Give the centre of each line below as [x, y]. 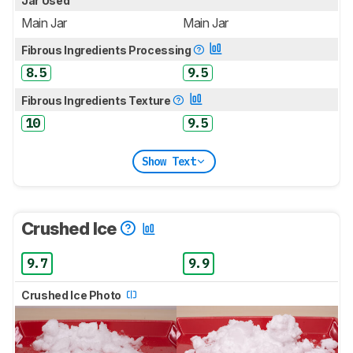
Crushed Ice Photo [72, 295]
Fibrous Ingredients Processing [108, 50]
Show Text [169, 161]
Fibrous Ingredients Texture [97, 101]
